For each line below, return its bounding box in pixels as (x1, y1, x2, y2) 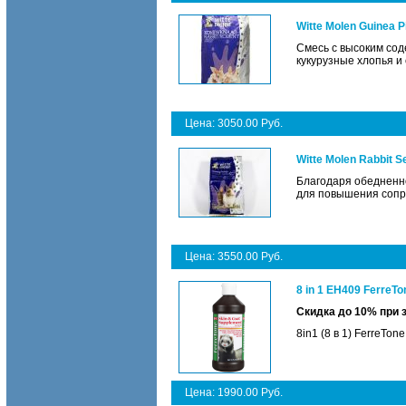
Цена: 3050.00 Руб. (185, 117, 283, 130)
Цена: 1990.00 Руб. (185, 386, 283, 399)
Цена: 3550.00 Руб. (185, 250, 283, 263)
